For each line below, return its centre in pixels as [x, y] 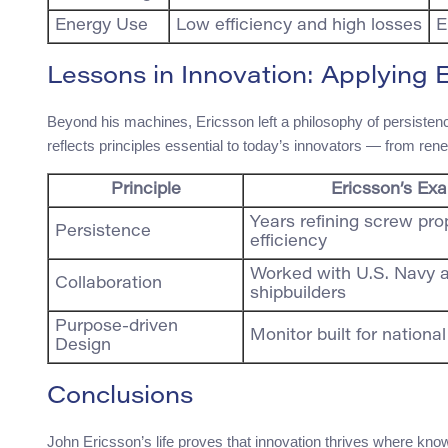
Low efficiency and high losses [299, 26]
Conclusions [120, 397]
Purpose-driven [116, 327]
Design [83, 346]
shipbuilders [298, 294]
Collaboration [108, 284]
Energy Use [101, 26]
